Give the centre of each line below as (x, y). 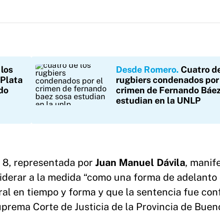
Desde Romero (146, 69)
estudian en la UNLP (158, 100)
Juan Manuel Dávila (140, 163)
